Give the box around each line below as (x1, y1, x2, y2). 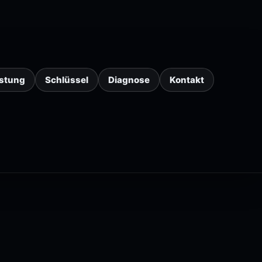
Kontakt (170, 74, 204, 85)
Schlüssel (45, 74, 88, 85)
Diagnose (108, 74, 150, 85)
